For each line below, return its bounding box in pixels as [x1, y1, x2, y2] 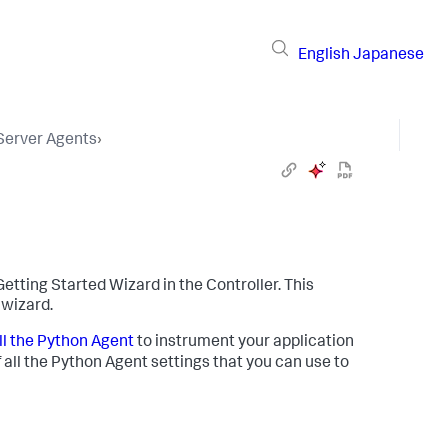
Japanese [353, 47, 424, 64]
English [298, 47, 350, 64]
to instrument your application [134, 335, 355, 351]
